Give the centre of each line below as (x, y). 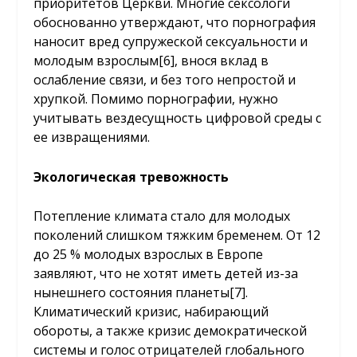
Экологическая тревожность (131, 177)
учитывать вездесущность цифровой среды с (178, 118)
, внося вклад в (222, 60)
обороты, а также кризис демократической (171, 331)
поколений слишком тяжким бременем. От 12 (177, 235)
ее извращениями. (92, 137)
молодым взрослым (96, 60)
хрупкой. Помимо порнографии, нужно (156, 98)
